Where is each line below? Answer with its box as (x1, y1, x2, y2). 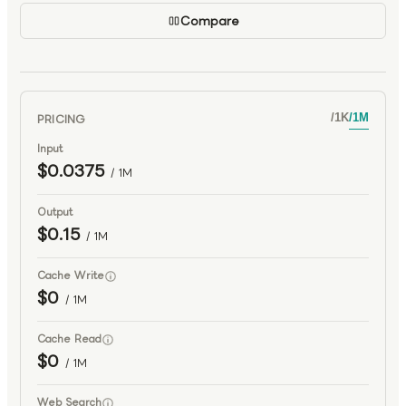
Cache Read (37, 331, 101, 347)
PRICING (37, 110, 86, 128)
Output (37, 204, 72, 220)
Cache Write (37, 267, 104, 284)
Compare (179, 11, 239, 31)
